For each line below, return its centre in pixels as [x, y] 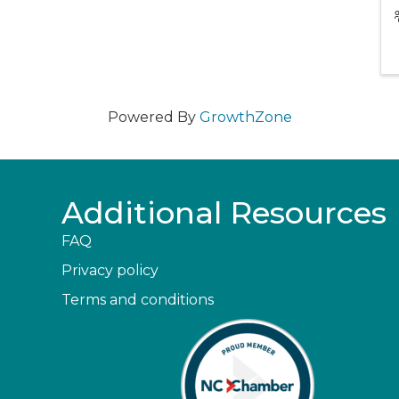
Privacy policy [110, 270]
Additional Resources [224, 213]
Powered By [153, 117]
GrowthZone [245, 117]
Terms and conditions [138, 300]
